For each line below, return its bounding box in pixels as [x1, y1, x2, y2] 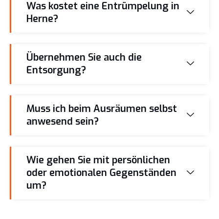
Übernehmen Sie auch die [26, 50, 142, 64]
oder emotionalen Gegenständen [26, 166, 176, 179]
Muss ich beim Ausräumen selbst [26, 102, 177, 115]
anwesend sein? [26, 114, 99, 128]
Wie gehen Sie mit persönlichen [26, 153, 170, 167]
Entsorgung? [26, 63, 86, 77]
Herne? [26, 12, 58, 25]
